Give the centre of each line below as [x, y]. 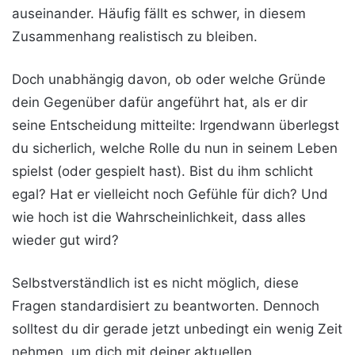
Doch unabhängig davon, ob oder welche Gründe [169, 79]
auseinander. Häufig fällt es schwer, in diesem [159, 13]
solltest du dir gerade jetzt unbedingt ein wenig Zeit [177, 329]
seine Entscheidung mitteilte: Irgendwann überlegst [176, 125]
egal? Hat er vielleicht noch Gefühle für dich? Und [170, 194]
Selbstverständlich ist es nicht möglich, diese [155, 283]
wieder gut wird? [65, 240]
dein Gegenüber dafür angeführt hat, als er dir [160, 102]
